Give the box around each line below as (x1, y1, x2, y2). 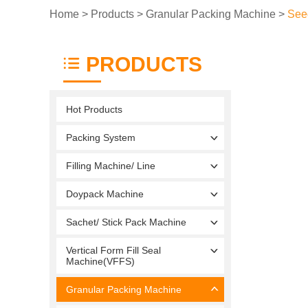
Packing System (66, 131, 135, 143)
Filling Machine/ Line (66, 159, 155, 171)
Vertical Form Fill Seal (66, 244, 161, 256)
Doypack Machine (66, 188, 144, 199)
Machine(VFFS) (66, 255, 135, 267)
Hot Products (66, 103, 122, 115)
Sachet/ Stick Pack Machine (66, 216, 186, 228)
